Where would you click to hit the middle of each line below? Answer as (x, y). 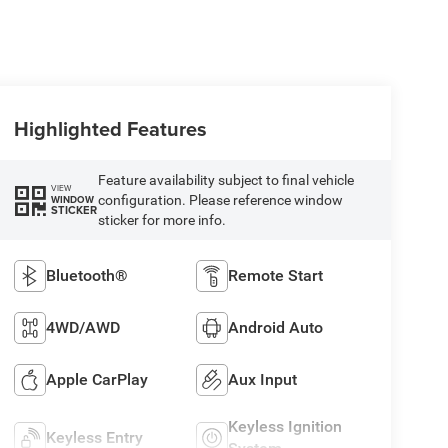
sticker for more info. (161, 219)
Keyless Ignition (285, 426)
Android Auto (276, 327)
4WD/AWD (82, 327)
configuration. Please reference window (220, 199)
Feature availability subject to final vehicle (225, 179)
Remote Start (276, 275)
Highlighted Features (110, 128)
